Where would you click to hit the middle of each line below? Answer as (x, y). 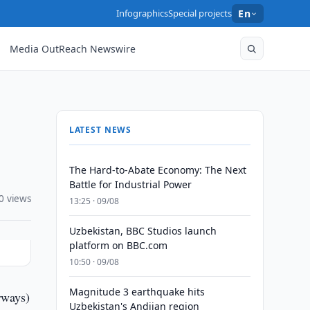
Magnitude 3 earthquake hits (137, 292)
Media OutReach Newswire (73, 48)
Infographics (143, 13)
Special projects (200, 13)
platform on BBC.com (118, 245)
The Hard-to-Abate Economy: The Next (157, 170)
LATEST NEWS (100, 130)
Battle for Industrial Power (130, 184)
